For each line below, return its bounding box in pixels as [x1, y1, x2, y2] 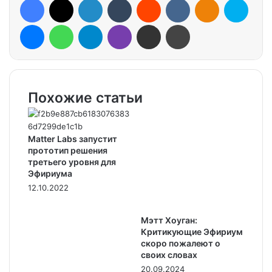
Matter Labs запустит [28, 134, 117, 144]
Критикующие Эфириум [141, 226, 243, 237]
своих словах [141, 250, 197, 260]
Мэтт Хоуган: [141, 215, 197, 225]
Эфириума [28, 168, 72, 178]
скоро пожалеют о [141, 238, 220, 248]
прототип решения [28, 145, 107, 155]
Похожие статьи [28, 89, 143, 106]
